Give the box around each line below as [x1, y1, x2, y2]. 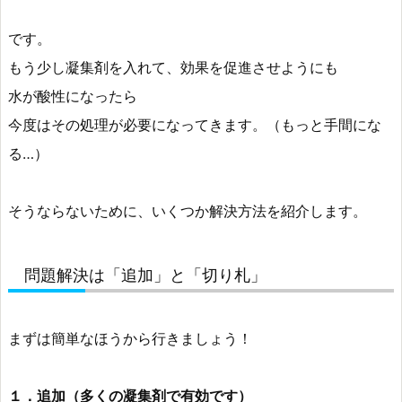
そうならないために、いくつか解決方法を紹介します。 [8, 202, 367, 221]
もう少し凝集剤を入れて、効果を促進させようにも [8, 58, 338, 77]
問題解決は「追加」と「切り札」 [24, 265, 267, 284]
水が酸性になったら [8, 87, 137, 106]
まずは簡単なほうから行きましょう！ [8, 328, 252, 347]
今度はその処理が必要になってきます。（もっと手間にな [8, 116, 381, 135]
